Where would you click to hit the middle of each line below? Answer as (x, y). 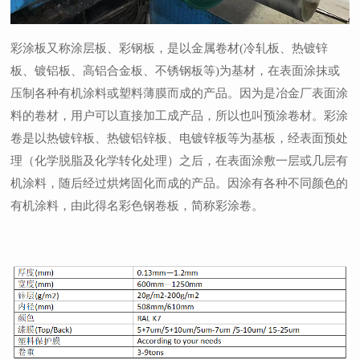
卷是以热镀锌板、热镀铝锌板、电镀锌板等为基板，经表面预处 (180, 138)
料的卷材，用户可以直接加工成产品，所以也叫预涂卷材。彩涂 (180, 115)
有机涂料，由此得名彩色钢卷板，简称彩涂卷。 (137, 205)
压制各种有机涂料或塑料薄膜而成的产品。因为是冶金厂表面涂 (180, 93)
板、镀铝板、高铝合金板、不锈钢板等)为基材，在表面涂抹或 (176, 70)
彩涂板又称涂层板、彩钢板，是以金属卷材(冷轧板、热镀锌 (170, 48)
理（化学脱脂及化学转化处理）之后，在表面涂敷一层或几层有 (180, 160)
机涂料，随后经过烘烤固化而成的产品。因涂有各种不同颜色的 (180, 183)
